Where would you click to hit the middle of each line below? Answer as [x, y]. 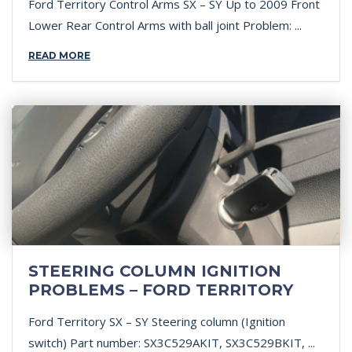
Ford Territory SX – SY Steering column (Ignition [157, 321]
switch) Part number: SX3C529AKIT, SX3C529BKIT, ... [172, 343]
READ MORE [59, 55]
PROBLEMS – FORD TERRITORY [161, 290]
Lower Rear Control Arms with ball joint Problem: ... [165, 25]
